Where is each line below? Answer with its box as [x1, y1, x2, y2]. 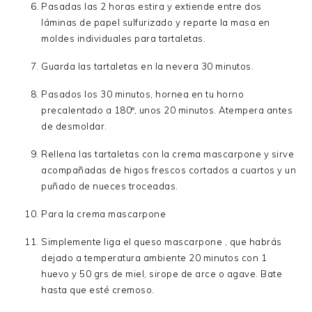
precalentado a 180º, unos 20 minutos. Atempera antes [41, 104, 293, 116]
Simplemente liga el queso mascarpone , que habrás [41, 235, 282, 247]
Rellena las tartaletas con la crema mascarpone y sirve [41, 148, 295, 159]
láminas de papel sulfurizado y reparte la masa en [41, 16, 270, 28]
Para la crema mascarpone [41, 208, 166, 219]
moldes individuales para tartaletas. [41, 32, 206, 44]
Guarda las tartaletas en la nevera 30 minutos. [41, 60, 254, 72]
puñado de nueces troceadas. [41, 180, 178, 192]
